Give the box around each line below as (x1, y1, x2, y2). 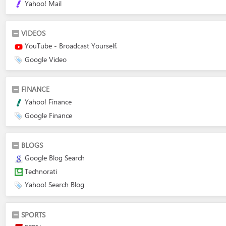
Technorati (25, 166, 57, 176)
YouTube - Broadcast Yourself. (25, 41, 118, 50)
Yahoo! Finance (25, 97, 72, 106)
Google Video (25, 54, 67, 64)
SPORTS (21, 209, 45, 219)
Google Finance (25, 110, 72, 120)
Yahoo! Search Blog (25, 180, 84, 189)
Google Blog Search (25, 153, 85, 162)
